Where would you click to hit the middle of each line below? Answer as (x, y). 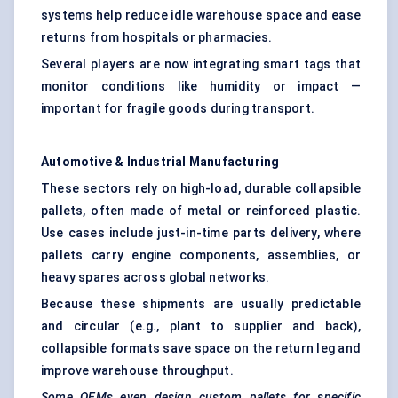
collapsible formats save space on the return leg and (201, 349)
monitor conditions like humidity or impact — (201, 87)
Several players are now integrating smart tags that (201, 64)
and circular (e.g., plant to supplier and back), (201, 326)
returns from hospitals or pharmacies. (157, 38)
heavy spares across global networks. (155, 278)
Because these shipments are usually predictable (201, 304)
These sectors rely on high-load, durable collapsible (201, 189)
